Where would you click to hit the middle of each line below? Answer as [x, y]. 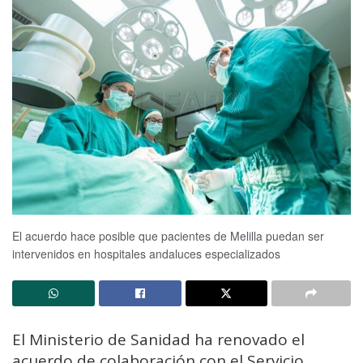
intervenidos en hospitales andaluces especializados [146, 253]
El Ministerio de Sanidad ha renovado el [158, 339]
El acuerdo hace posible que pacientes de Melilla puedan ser [168, 235]
